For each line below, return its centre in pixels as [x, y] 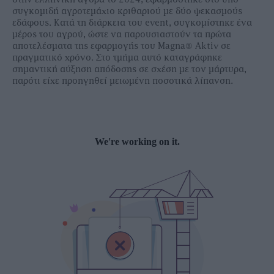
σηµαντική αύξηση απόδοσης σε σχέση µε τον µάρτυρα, [129, 69]
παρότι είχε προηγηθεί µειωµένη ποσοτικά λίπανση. [123, 81]
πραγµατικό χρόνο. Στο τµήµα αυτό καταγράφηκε [117, 58]
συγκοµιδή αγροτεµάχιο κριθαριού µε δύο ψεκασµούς [127, 11]
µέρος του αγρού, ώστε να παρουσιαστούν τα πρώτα [122, 35]
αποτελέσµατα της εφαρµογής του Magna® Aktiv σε [121, 46]
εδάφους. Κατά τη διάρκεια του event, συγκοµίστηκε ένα [132, 23]
